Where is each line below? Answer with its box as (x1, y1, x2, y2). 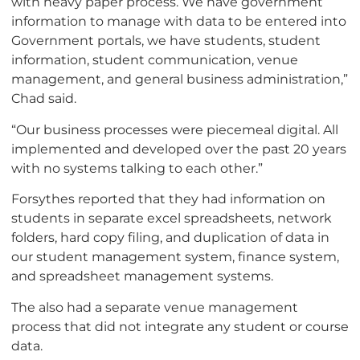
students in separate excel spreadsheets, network (11, 210, 332, 227)
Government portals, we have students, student (11, 32, 321, 49)
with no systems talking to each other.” (11, 159, 263, 176)
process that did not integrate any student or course (11, 317, 349, 334)
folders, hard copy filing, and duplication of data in (11, 229, 329, 246)
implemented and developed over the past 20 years (11, 140, 346, 157)
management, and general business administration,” (11, 71, 348, 88)
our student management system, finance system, (11, 248, 339, 265)
